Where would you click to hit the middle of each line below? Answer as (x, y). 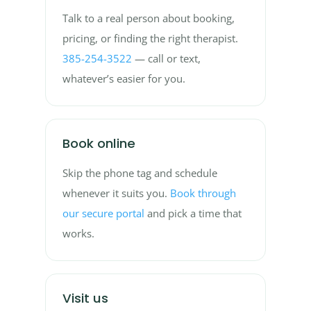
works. (78, 233)
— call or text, (166, 58)
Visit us (85, 298)
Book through (203, 193)
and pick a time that (193, 213)
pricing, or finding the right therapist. (150, 38)
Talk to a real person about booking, (148, 18)
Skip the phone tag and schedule (140, 173)
